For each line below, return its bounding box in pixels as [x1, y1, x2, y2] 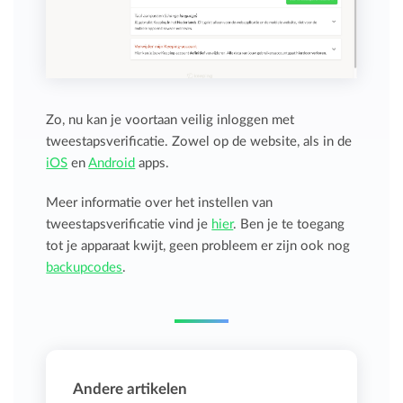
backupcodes [46, 261, 123, 275]
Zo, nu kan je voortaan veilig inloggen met [46, 113, 295, 128]
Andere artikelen [73, 381, 188, 398]
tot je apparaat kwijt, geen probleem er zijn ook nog [46, 239, 351, 254]
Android [88, 157, 136, 171]
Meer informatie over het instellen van [46, 196, 273, 210]
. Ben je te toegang [233, 218, 345, 232]
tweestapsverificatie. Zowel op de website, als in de [46, 135, 353, 149]
